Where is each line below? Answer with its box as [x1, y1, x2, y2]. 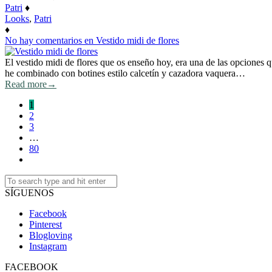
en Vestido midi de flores [82, 35, 179, 46]
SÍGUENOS [5, 188, 54, 199]
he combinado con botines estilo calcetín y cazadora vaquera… [5, 68, 245, 79]
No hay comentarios [5, 35, 82, 46]
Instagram [29, 241, 67, 252]
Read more [5, 79, 47, 90]
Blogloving [29, 230, 72, 241]
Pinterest [29, 219, 62, 230]
